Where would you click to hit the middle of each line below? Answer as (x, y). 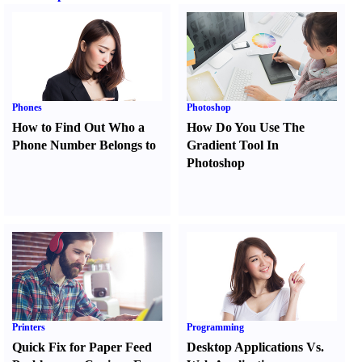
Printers (29, 327)
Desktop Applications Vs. (256, 347)
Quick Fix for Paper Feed (82, 347)
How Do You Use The (246, 127)
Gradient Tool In (233, 145)
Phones (27, 107)
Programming (216, 327)
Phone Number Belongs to (84, 145)
